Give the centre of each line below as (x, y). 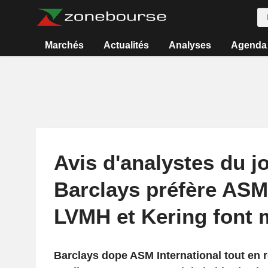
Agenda (249, 45)
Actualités (127, 45)
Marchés (65, 45)
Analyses (190, 45)
